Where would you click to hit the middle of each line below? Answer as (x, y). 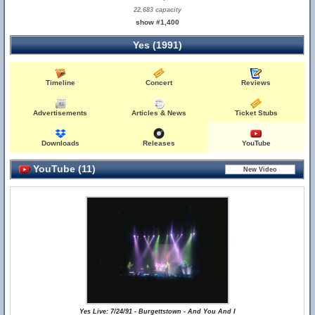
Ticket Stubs (256, 113)
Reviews (256, 83)
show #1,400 (157, 22)
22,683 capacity (157, 10)
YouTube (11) (63, 169)
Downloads (60, 143)
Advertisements (60, 113)
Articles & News (159, 113)
